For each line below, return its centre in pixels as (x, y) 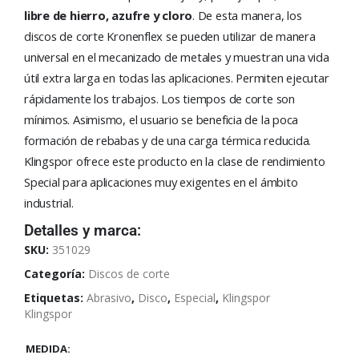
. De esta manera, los (247, 16)
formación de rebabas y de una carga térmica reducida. (168, 141)
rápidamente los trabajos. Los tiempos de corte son (159, 99)
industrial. (49, 203)
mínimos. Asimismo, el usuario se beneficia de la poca (161, 120)
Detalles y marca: (83, 230)
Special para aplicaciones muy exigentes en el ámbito (161, 182)
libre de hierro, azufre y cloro (109, 16)
